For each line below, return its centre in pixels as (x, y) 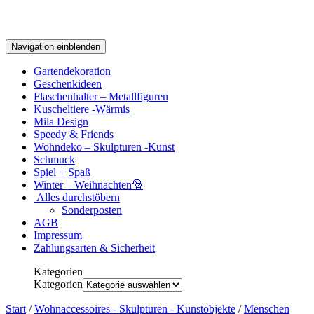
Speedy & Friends (74, 134)
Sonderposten (92, 210)
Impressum (58, 235)
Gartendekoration (72, 71)
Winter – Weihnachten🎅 (88, 185)
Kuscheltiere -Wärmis (82, 109)
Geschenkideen (68, 84)
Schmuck (54, 159)
